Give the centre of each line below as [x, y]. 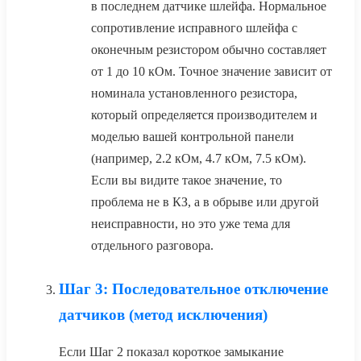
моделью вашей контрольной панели [193, 137]
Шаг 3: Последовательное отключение [193, 289]
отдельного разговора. [152, 246]
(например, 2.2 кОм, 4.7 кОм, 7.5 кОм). [199, 159]
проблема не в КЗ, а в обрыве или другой [205, 202]
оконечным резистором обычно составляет [209, 50]
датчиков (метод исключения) [163, 315]
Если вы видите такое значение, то [187, 180]
